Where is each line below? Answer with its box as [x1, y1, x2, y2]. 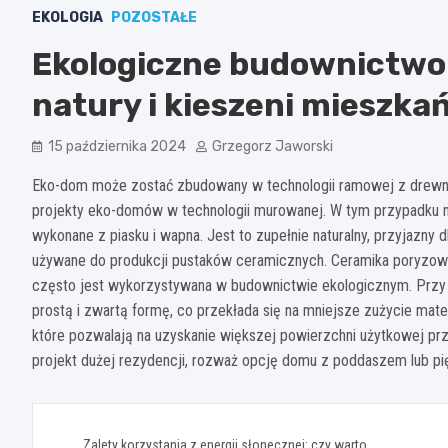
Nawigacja [31, 402, 188, 441]
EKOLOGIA [32, 8, 103, 26]
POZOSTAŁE [111, 8, 197, 26]
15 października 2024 [48, 137, 186, 155]
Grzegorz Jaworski [212, 137, 333, 155]
